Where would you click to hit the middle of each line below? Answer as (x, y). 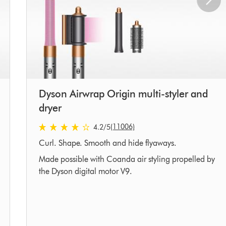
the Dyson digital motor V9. (85, 172)
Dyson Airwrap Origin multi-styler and (123, 94)
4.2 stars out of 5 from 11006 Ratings (101, 127)
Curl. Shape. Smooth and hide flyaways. (107, 143)
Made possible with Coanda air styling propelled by (127, 159)
